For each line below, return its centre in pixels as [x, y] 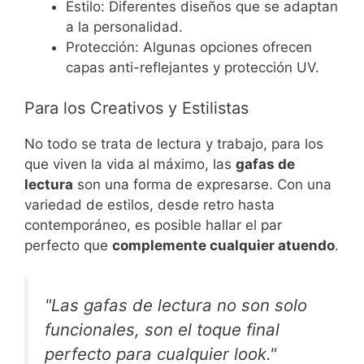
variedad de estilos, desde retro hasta [149, 205]
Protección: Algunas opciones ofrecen [189, 47]
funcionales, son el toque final [162, 329]
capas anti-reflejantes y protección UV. [193, 67]
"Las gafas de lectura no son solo [176, 305]
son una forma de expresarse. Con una [202, 185]
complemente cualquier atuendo [223, 246]
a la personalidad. [124, 26]
